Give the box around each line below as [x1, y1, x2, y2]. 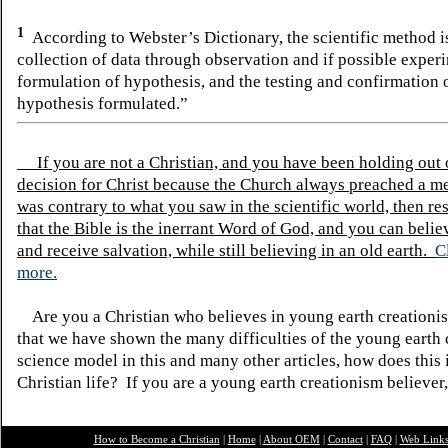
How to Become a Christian [93, 433, 220, 446]
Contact [327, 433, 363, 446]
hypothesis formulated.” [17, 94, 192, 114]
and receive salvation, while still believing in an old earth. [17, 241, 435, 261]
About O [262, 433, 303, 446]
